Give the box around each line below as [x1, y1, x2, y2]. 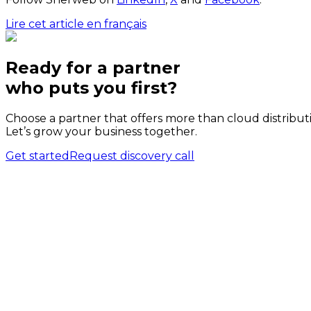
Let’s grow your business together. [6, 124, 197, 138]
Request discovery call [69, 149, 194, 162]
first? [126, 77, 177, 98]
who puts [6, 77, 94, 98]
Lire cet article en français [6, 17, 146, 31]
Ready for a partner [6, 57, 180, 78]
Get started [6, 149, 69, 162]
